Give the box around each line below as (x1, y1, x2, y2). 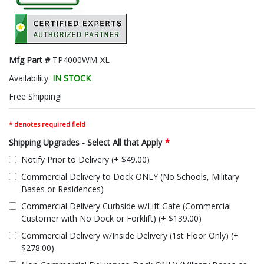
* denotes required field (9, 119, 85, 128)
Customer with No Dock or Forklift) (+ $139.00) (21, 212, 202, 224)
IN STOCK (52, 72, 91, 84)
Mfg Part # (9, 54, 52, 65)
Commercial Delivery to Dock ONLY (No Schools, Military (21, 170, 239, 182)
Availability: (9, 72, 52, 84)
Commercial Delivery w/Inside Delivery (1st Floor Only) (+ (21, 229, 239, 241)
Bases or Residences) (21, 183, 104, 194)
